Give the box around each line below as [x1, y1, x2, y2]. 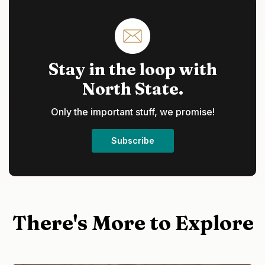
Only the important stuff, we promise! [50, 106, 215, 118]
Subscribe [111, 135, 154, 146]
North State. [82, 79, 183, 99]
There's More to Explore [11, 211, 254, 236]
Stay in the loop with [48, 59, 217, 80]
